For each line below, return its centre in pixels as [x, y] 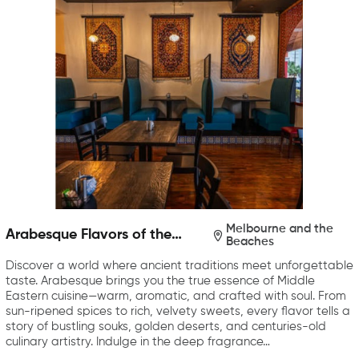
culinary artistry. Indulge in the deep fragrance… [138, 341]
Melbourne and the [279, 228]
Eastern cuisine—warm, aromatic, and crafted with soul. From [176, 296]
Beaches [250, 241]
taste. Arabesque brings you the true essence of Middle [160, 280]
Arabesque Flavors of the [89, 235]
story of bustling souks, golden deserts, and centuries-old [166, 326]
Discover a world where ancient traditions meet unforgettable [179, 265]
